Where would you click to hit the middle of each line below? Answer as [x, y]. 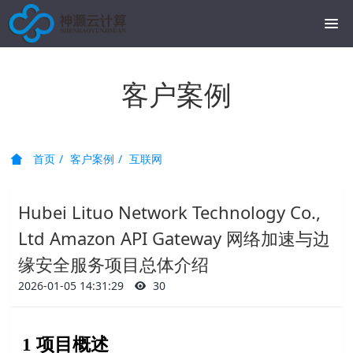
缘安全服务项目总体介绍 [114, 264]
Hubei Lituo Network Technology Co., [170, 212]
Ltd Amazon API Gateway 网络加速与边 [175, 238]
